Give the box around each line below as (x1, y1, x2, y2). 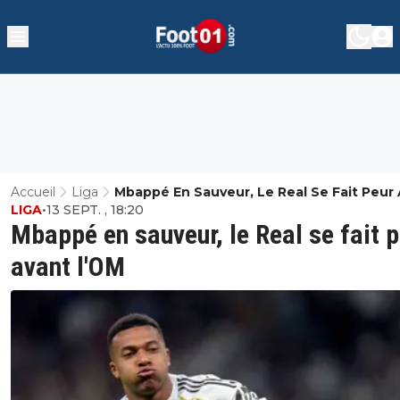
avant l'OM (11, 250, 125, 282)
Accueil (11, 183, 55, 200)
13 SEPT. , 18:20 (46, 201, 144, 218)
